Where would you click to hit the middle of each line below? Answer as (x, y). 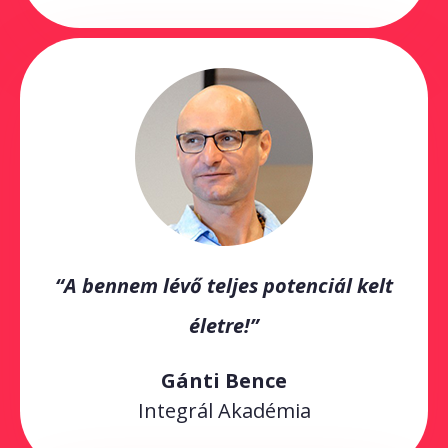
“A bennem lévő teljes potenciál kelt (224, 286)
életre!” (224, 326)
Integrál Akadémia (224, 411)
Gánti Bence (224, 381)
